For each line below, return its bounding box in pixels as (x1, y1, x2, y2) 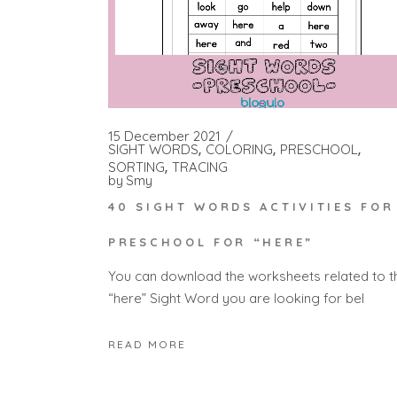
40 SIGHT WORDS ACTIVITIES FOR (108, 198, 394, 214)
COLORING (206, 141, 273, 159)
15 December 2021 (108, 128, 221, 145)
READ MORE (108, 337, 186, 351)
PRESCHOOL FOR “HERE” (108, 234, 314, 249)
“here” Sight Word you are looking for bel (108, 290, 364, 307)
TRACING (172, 159, 228, 176)
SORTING (108, 159, 165, 176)
